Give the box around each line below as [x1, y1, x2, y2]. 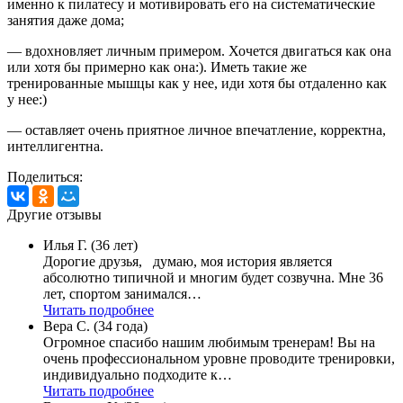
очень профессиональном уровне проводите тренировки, [43, 350, 395, 366]
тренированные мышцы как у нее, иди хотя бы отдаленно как [7, 75, 387, 91]
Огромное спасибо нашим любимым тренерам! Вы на [43, 334, 375, 350]
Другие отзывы [7, 206, 102, 222]
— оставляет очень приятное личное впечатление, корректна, [7, 121, 386, 138]
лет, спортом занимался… [43, 285, 201, 301]
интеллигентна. [7, 138, 103, 154]
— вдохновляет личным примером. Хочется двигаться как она [7, 42, 391, 58]
